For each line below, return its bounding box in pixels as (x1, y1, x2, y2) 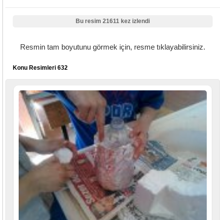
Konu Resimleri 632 (13, 64, 68, 71)
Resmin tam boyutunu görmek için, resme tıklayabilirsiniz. (20, 43, 205, 51)
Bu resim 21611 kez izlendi (76, 18, 150, 25)
